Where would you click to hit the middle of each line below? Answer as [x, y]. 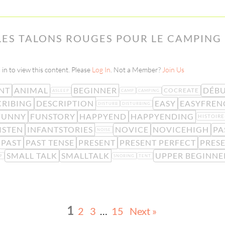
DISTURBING [136, 103]
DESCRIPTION [65, 103]
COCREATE [181, 90]
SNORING [124, 155]
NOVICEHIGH [181, 129]
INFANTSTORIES [60, 129]
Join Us [173, 70]
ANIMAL [31, 90]
